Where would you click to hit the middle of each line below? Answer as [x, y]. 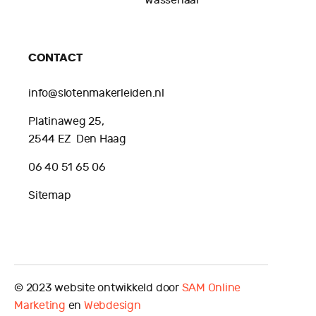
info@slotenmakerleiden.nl [96, 93]
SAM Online [211, 287]
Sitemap [50, 195]
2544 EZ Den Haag [79, 139]
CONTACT [55, 57]
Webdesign [112, 305]
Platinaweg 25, [66, 121]
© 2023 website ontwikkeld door [98, 287]
